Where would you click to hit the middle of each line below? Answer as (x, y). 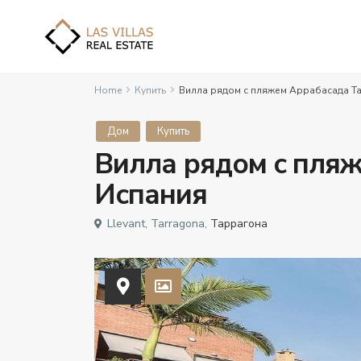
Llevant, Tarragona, (157, 224)
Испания (151, 195)
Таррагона (239, 224)
